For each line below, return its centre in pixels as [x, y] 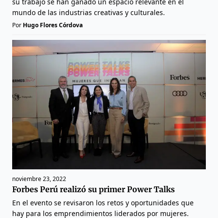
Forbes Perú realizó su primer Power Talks [93, 189]
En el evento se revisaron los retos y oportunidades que [103, 202]
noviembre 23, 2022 [39, 179]
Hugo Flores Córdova [53, 25]
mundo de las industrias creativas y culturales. [89, 13]
